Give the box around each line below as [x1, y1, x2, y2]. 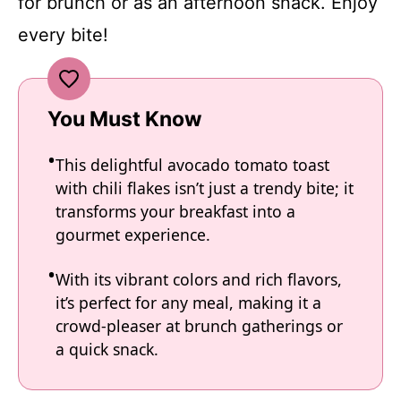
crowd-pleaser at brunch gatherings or [55, 314, 343, 337]
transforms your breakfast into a [55, 200, 295, 222]
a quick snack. [55, 337, 158, 360]
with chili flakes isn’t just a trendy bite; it [55, 176, 354, 199]
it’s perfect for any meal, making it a [55, 291, 321, 313]
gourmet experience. [55, 223, 210, 245]
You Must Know [47, 106, 202, 132]
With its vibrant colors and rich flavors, [55, 268, 342, 290]
